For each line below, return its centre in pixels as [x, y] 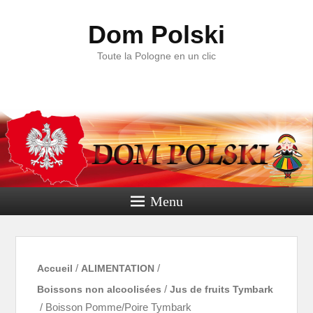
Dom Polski [156, 35]
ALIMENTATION [118, 268]
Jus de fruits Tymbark [222, 289]
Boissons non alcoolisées [100, 289]
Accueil [55, 268]
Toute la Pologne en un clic [156, 56]
